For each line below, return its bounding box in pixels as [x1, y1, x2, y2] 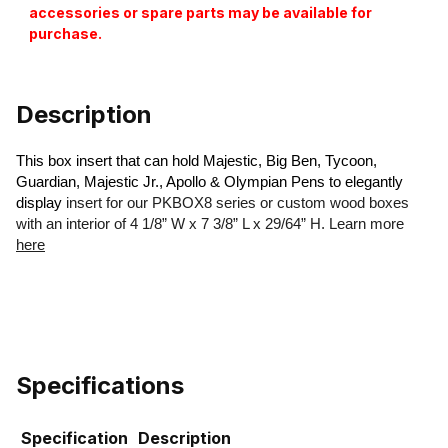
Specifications [16, 371, 184, 401]
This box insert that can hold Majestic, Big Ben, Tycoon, [16, 153, 377, 170]
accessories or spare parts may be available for [28, 4, 372, 22]
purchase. [28, 25, 102, 43]
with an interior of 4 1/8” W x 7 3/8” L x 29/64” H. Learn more [16, 216, 404, 233]
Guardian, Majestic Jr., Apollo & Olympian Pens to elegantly [16, 174, 403, 191]
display [16, 195, 66, 212]
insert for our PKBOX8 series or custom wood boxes [66, 195, 409, 212]
